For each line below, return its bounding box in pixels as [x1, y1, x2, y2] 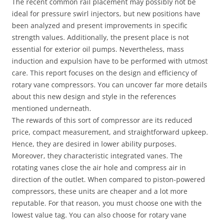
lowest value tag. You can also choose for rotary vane [12, 210, 186, 220]
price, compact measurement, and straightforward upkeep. [12, 127, 208, 137]
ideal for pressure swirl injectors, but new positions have [12, 9, 200, 18]
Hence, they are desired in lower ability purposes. [12, 139, 177, 148]
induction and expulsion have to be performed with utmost [12, 56, 208, 66]
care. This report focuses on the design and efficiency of [12, 68, 197, 77]
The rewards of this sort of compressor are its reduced [12, 115, 192, 125]
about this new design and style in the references [12, 92, 176, 101]
